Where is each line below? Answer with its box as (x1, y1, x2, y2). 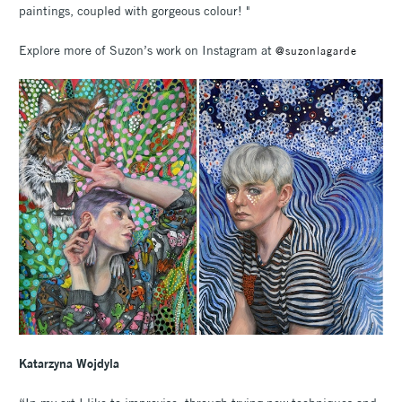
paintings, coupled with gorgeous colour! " (19, 2, 250, 19)
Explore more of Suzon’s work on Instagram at (19, 41, 275, 58)
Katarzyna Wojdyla (19, 355, 119, 372)
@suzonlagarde (275, 43, 362, 57)
